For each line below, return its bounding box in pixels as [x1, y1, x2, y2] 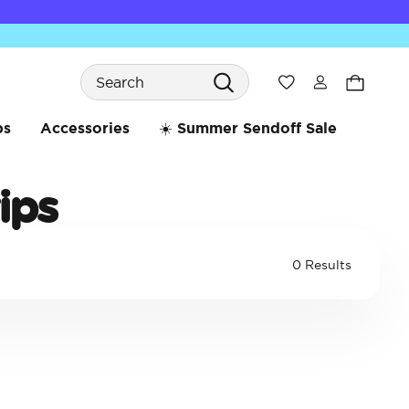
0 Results [292, 257, 351, 272]
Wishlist [294, 74, 341, 89]
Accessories [39, 120, 130, 136]
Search [79, 57, 129, 73]
